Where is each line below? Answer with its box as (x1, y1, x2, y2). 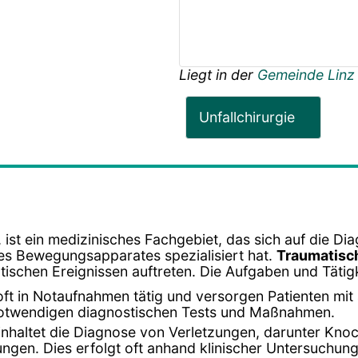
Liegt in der (179, 66, 257, 83)
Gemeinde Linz (257, 66, 355, 83)
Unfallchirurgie (199, 108, 295, 125)
